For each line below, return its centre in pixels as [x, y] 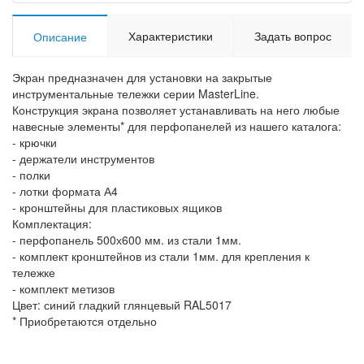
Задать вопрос [293, 35]
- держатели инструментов [83, 158]
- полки [31, 174]
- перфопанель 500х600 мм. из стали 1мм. [127, 239]
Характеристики [171, 35]
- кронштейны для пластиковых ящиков [117, 207]
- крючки [35, 142]
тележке [34, 272]
